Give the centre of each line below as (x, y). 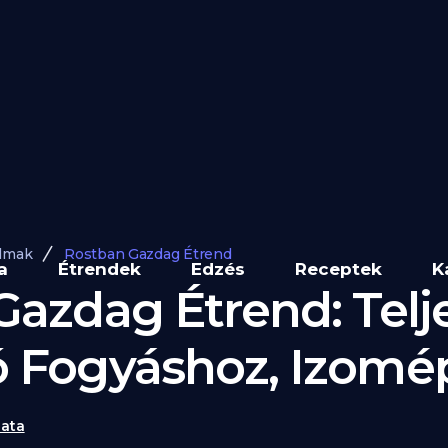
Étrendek (100, 269)
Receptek (339, 269)
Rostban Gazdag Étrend (148, 254)
